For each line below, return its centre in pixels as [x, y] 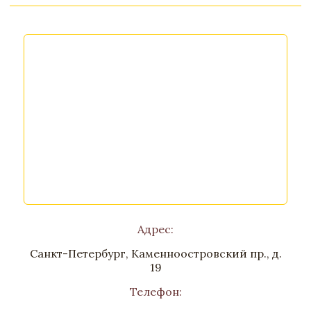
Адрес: [155, 229]
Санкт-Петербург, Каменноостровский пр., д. [155, 253]
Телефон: [155, 292]
